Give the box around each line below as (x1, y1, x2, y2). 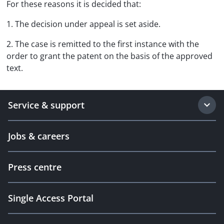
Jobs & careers (8, 130, 69, 142)
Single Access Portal (8, 192, 93, 204)
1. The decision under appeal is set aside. (6, 18, 160, 29)
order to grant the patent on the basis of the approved (6, 50, 212, 61)
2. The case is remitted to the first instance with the (6, 38, 199, 49)
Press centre (8, 161, 61, 173)
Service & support (8, 99, 84, 111)
